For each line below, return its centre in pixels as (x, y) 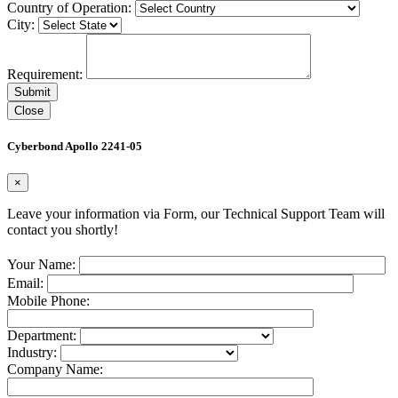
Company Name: (55, 370)
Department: (44, 336)
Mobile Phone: (48, 301)
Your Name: (43, 265)
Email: (27, 283)
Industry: (34, 353)
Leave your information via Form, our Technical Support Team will (196, 214)
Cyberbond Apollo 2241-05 (75, 147)
